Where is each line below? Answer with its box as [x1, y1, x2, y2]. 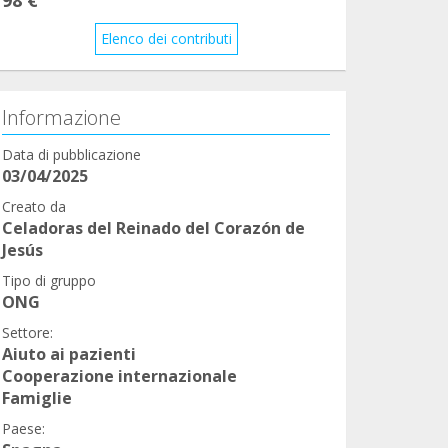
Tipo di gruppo [2, 270, 96, 290]
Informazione [2, 103, 121, 131]
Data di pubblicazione [2, 144, 141, 164]
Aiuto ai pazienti [2, 342, 136, 365]
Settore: [2, 322, 53, 342]
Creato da [2, 196, 66, 216]
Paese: [2, 418, 45, 438]
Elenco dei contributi [100, 28, 232, 48]
